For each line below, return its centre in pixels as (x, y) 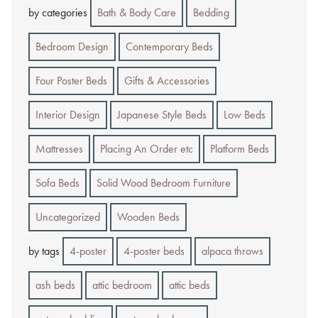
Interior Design (68, 114)
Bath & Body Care (137, 12)
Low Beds (245, 114)
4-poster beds (154, 251)
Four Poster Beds (71, 80)
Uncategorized (68, 216)
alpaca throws (232, 251)
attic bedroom (122, 285)
